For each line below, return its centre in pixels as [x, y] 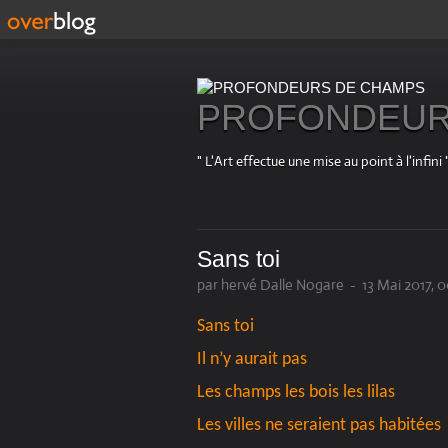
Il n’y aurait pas [252, 360]
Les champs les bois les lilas [296, 393]
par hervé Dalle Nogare [270, 285]
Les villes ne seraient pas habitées [319, 426]
